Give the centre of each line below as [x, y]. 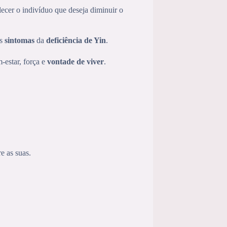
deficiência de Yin [76, 40]
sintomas [20, 40]
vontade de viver [75, 61]
